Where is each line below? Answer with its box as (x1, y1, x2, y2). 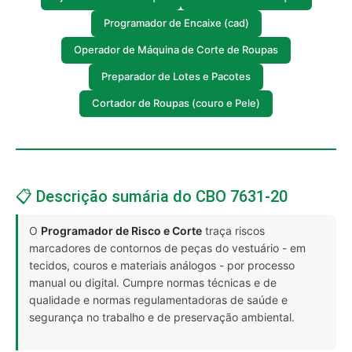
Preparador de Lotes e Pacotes (101, 70, 251, 83)
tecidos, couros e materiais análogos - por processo (29, 258, 295, 272)
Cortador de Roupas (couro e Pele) (92, 97, 260, 110)
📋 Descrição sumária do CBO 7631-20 (16, 186, 288, 206)
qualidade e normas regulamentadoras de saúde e (29, 292, 288, 306)
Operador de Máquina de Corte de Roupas (74, 43, 278, 57)
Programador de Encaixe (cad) (103, 16, 249, 30)
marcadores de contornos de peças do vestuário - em (29, 240, 306, 255)
